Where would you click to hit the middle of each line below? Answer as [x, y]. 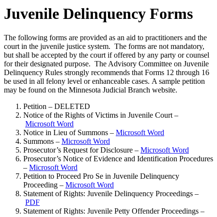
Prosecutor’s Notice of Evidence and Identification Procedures [118, 158]
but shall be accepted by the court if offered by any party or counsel [107, 55]
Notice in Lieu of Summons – [70, 132]
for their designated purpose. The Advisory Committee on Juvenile [106, 63]
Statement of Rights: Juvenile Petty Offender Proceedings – [114, 211]
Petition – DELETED [57, 106]
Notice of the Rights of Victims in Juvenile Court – [101, 115]
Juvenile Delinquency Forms [98, 14]
